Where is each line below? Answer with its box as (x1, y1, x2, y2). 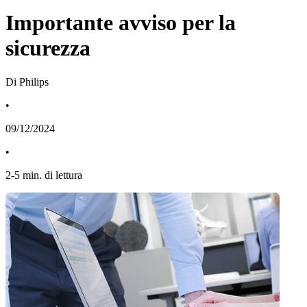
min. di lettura (23, 169, 82, 181)
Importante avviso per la (5, 10, 236, 36)
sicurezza (5, 36, 90, 61)
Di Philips (5, 75, 49, 88)
